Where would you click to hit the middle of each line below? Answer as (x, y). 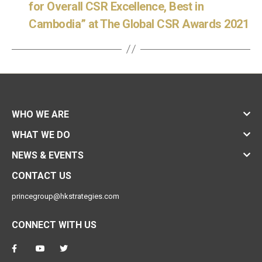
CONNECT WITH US (54, 225)
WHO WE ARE (40, 114)
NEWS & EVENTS (48, 155)
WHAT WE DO (41, 135)
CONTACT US (42, 175)
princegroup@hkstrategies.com (65, 196)
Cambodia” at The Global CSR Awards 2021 (139, 24)
